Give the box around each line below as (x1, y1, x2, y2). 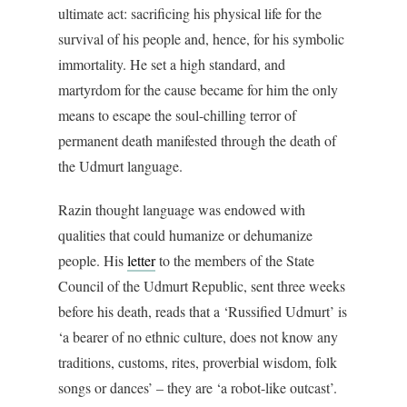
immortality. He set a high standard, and (58, 55, 285, 74)
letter (127, 251, 155, 271)
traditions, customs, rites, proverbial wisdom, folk (58, 352, 337, 372)
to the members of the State (155, 251, 314, 271)
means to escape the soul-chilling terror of (58, 105, 296, 125)
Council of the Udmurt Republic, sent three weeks (58, 276, 345, 296)
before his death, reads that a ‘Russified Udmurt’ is (58, 302, 347, 322)
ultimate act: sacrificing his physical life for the (58, 4, 322, 24)
